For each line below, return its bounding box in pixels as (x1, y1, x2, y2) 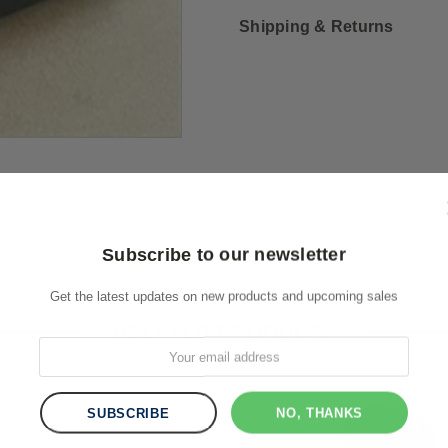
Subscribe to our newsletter (102, 244, 346, 265)
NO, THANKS (276, 405, 363, 421)
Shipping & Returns (239, 18, 394, 36)
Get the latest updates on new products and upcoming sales (50, 288, 398, 304)
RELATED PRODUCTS (112, 321, 336, 344)
